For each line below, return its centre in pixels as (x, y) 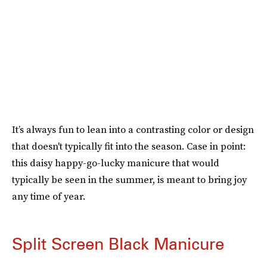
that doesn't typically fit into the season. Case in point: (129, 146)
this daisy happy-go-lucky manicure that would (116, 163)
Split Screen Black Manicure (118, 244)
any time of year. (49, 196)
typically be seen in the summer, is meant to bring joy (129, 179)
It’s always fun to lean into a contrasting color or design (133, 129)
